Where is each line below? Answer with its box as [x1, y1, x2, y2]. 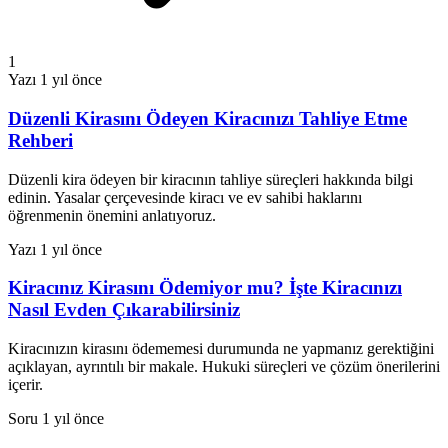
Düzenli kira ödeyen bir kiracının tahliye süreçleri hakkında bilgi [8, 170, 413, 188]
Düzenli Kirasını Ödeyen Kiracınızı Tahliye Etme [8, 108, 407, 129]
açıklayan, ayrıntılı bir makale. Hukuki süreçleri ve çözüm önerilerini [8, 358, 440, 376]
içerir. [8, 376, 43, 394]
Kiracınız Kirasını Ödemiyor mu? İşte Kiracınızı [8, 277, 402, 299]
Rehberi [8, 130, 73, 151]
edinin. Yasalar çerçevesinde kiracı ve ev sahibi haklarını [8, 188, 362, 206]
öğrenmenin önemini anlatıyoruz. [8, 206, 216, 224]
